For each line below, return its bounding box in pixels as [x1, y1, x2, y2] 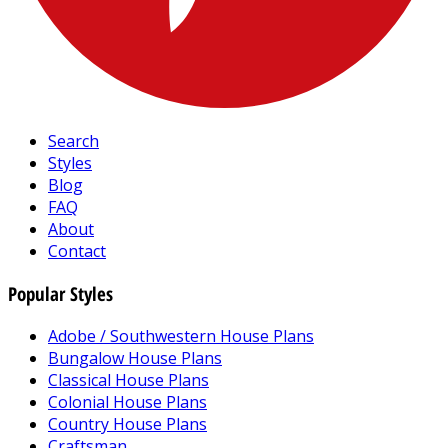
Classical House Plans [48, 368, 209, 391]
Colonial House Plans [48, 390, 207, 413]
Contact [48, 240, 106, 263]
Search [48, 130, 99, 153]
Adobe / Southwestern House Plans [48, 324, 314, 347]
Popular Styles [8, 281, 113, 307]
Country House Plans [48, 412, 207, 435]
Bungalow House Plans [48, 346, 222, 369]
